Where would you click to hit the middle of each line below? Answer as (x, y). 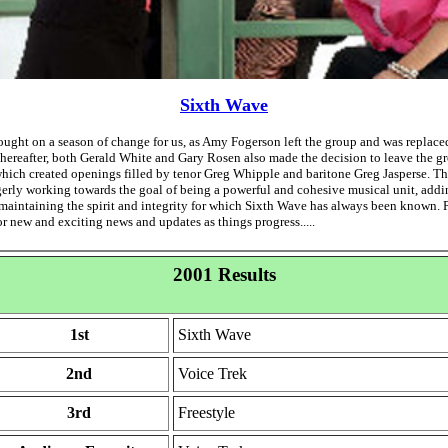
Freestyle (206, 412)
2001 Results (224, 274)
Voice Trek (212, 373)
